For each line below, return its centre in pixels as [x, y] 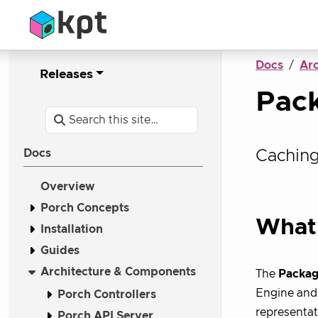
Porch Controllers [107, 294]
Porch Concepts [85, 208]
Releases [66, 75]
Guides [60, 251]
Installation [72, 229]
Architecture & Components [118, 272]
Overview [67, 187]
